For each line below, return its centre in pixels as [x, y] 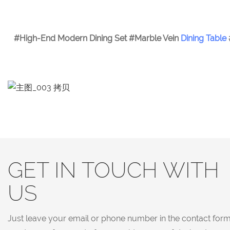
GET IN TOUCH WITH [113, 170]
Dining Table [203, 38]
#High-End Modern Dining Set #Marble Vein [97, 38]
